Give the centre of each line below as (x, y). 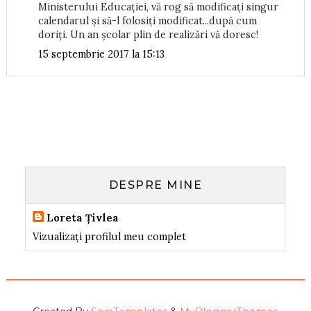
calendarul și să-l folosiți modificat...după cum (147, 21)
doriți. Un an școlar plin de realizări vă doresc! (148, 35)
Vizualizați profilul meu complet (110, 237)
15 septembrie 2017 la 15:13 (101, 54)
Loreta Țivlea (83, 218)
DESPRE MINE (155, 185)
